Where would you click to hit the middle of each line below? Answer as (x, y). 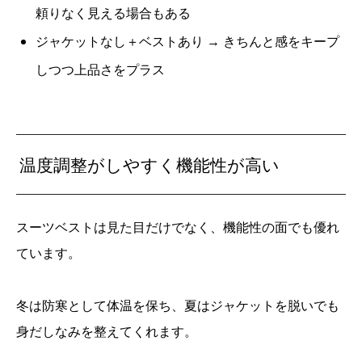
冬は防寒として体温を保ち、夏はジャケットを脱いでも (178, 305)
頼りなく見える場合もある (113, 13)
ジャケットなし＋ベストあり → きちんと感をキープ (187, 41)
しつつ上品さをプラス (100, 69)
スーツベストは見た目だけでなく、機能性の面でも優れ (178, 227)
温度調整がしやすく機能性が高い (150, 164)
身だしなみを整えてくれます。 (107, 331)
